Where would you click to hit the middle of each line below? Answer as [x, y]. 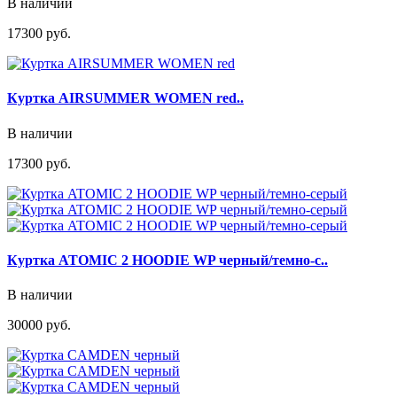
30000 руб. [39, 325]
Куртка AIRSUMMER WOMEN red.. [125, 98]
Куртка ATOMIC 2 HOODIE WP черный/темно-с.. [167, 260]
